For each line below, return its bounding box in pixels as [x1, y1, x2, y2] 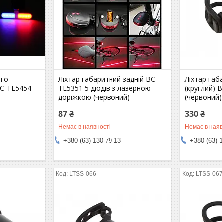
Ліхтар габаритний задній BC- [58, 74, 158, 84]
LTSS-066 [69, 170, 97, 177]
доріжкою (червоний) [58, 92, 130, 102]
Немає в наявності [58, 123, 111, 130]
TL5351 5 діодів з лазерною [58, 83, 151, 93]
